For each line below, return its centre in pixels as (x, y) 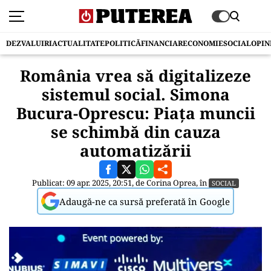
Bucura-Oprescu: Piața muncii (135, 113)
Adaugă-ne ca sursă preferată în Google (145, 201)
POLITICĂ (123, 43)
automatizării (135, 151)
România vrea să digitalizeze (135, 76)
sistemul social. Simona (135, 94)
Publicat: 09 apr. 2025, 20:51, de (89, 183)
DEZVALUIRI (29, 43)
